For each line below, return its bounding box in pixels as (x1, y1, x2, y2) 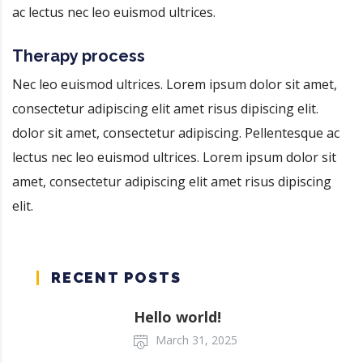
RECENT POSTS (51, 268, 181, 286)
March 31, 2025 (156, 331, 237, 348)
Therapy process (12, 45, 145, 66)
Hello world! (134, 306, 221, 327)
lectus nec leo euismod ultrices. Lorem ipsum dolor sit (12, 147, 336, 166)
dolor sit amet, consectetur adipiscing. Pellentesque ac (12, 123, 340, 142)
